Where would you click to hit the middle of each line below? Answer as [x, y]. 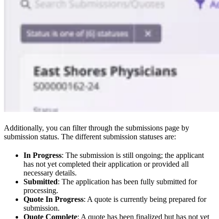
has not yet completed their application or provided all [106, 164]
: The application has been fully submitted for [127, 181]
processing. [41, 190]
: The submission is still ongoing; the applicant [133, 155]
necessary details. [50, 173]
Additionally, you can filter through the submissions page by [97, 128]
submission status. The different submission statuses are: [90, 136]
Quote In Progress [54, 199]
